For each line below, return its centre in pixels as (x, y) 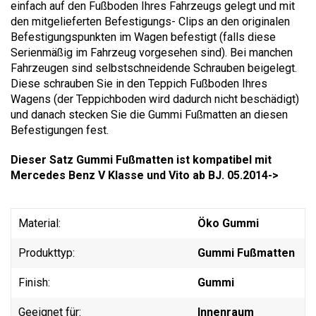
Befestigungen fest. (60, 130)
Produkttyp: (47, 253)
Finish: (34, 282)
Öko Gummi (228, 223)
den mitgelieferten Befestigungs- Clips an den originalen (150, 21)
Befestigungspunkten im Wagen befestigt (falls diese (143, 37)
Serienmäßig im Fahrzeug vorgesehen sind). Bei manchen (152, 52)
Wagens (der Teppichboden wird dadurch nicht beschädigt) (155, 99)
